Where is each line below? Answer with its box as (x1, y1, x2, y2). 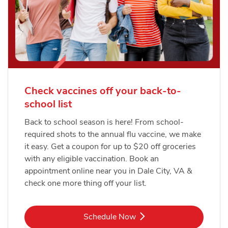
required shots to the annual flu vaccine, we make (24, 129, 201, 140)
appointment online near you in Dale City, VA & (24, 165, 192, 177)
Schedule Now (83, 211, 136, 223)
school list (24, 97, 72, 111)
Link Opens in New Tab (113, 211, 197, 222)
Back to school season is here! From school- (24, 117, 184, 128)
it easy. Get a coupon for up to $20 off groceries (24, 141, 196, 153)
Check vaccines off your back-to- (24, 84, 181, 98)
